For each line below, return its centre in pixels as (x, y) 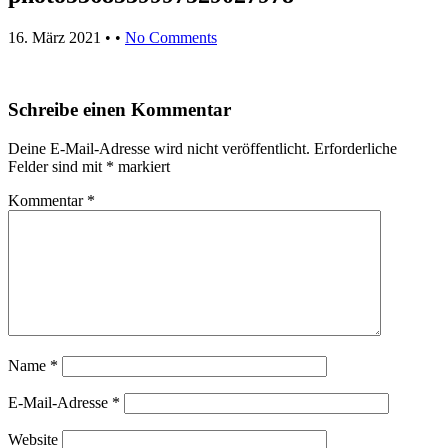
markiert (142, 167)
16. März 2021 (54, 37)
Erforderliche (355, 149)
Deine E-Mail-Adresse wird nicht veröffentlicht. (159, 149)
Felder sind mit (57, 167)
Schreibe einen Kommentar (119, 110)
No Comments (171, 37)
